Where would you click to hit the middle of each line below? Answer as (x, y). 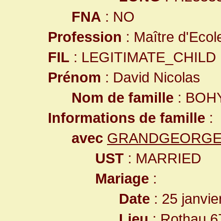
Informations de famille (127, 118)
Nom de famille (123, 97)
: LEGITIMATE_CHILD (143, 57)
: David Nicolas (151, 77)
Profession (85, 37)
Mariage (122, 178)
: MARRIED (163, 158)
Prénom (74, 77)
